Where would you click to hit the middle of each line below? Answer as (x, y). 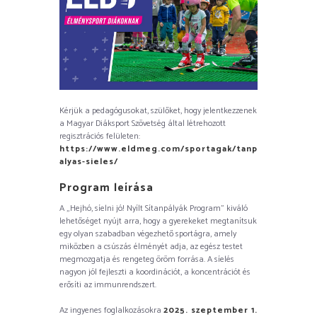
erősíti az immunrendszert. (109, 285)
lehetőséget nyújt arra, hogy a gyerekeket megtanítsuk (158, 221)
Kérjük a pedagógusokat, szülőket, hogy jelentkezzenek (158, 110)
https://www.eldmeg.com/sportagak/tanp (158, 149)
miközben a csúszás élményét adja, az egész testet (151, 247)
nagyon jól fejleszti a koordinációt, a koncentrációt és (155, 272)
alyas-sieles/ (89, 161)
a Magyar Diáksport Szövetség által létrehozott (143, 123)
